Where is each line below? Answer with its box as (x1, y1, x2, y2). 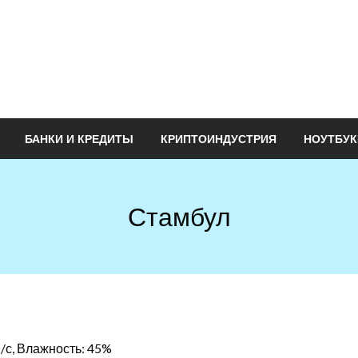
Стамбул (127, 201, 231, 232)
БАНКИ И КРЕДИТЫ (25, 133, 133, 145)
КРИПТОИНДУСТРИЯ (161, 133, 276, 145)
